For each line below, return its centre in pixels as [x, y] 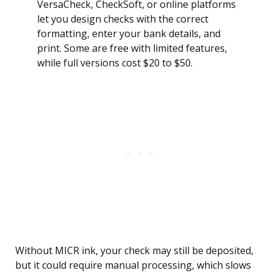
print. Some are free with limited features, [132, 48]
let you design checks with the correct [123, 19]
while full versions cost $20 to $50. [115, 63]
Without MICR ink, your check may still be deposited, [134, 251]
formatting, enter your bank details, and [129, 34]
